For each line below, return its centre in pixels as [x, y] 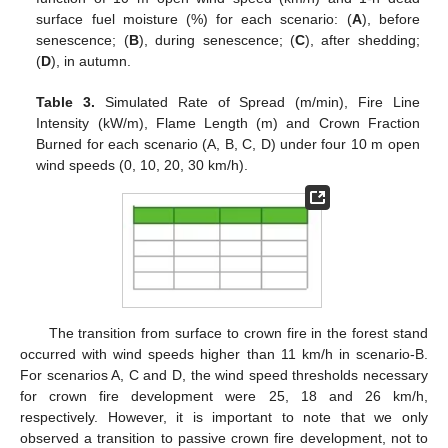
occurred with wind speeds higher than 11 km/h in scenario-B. [224, 353]
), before [390, 18]
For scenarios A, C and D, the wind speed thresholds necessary [224, 374]
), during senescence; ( [216, 39]
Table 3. [66, 101]
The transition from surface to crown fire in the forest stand [238, 332]
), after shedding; [362, 39]
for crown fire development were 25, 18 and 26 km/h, [224, 395]
